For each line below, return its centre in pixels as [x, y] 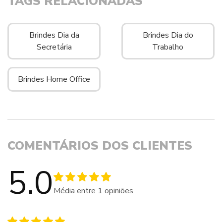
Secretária [54, 47]
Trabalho [168, 47]
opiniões [118, 191]
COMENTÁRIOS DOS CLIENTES [100, 146]
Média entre [75, 191]
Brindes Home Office [54, 79]
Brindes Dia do [168, 35]
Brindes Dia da [54, 35]
